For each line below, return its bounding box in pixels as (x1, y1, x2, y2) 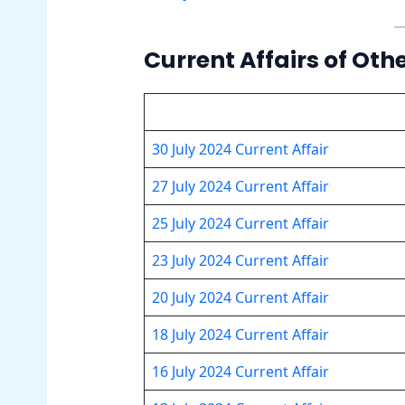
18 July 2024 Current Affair (151, 324, 329, 344)
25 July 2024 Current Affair (151, 212, 329, 233)
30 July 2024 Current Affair (151, 138, 329, 159)
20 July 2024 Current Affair (151, 287, 329, 307)
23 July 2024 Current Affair (151, 250, 329, 270)
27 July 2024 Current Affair (151, 175, 329, 196)
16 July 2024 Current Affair (151, 361, 329, 381)
